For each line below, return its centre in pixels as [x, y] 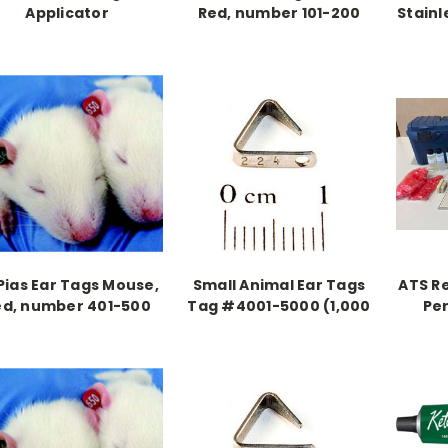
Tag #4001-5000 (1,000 [279, 305]
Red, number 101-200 [279, 12]
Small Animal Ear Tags [279, 284]
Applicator [67, 12]
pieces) [279, 326]
